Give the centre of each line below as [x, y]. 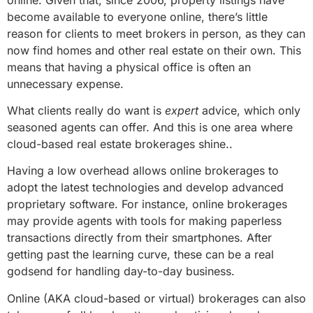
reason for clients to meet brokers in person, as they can [156, 33]
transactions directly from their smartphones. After [139, 238]
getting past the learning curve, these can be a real [140, 255]
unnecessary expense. [65, 83]
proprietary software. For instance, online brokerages [147, 204]
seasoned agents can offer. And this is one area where [150, 127]
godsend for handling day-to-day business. [121, 271]
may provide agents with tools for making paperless [144, 221]
